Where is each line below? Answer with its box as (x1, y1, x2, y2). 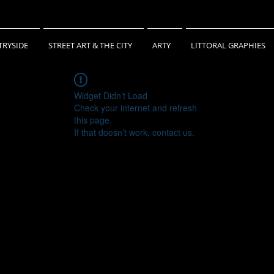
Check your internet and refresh (74, 102, 197, 114)
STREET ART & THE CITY (48, 40, 132, 51)
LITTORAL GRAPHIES (191, 40, 265, 51)
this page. (74, 114, 112, 126)
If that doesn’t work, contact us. (74, 126, 194, 138)
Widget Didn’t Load (74, 89, 147, 102)
